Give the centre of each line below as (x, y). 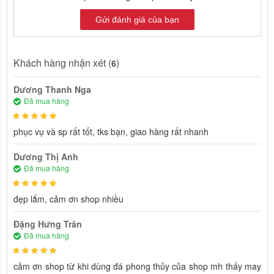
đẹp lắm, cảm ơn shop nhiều (68, 199)
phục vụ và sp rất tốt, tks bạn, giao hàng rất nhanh (111, 131)
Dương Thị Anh (46, 157)
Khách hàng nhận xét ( (62, 63)
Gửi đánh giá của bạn (137, 20)
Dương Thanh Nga (52, 89)
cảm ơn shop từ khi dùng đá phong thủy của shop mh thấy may (137, 266)
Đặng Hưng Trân (48, 224)
